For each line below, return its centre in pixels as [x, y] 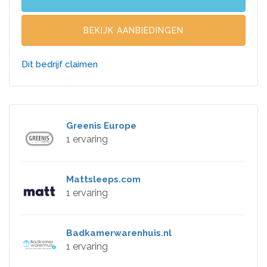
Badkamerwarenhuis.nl [119, 233]
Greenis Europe [101, 125]
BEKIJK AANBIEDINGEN [133, 30]
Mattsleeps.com [103, 179]
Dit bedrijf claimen [60, 64]
